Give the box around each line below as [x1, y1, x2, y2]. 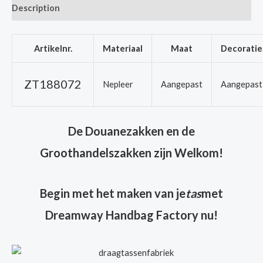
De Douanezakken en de [68, 124, 195, 139]
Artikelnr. [33, 43, 72, 53]
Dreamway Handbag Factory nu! [45, 208, 218, 222]
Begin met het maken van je [40, 186, 186, 201]
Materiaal [103, 43, 143, 53]
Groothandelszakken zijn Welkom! [40, 146, 223, 160]
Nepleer [102, 79, 133, 89]
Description [12, 3, 60, 14]
